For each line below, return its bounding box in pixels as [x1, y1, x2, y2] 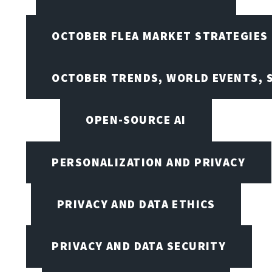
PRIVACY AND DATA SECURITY [52, 239, 226, 254]
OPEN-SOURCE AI [86, 112, 186, 127]
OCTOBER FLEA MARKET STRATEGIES [52, 28, 268, 43]
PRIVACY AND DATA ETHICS [56, 196, 216, 211]
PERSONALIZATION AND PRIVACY [52, 154, 246, 169]
